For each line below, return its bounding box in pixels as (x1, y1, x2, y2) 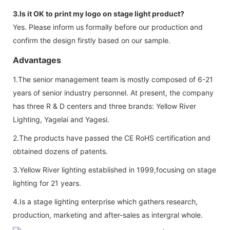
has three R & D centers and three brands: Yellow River (13, 101, 196, 110)
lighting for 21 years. (13, 178, 81, 187)
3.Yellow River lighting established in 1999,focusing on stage (13, 165, 216, 174)
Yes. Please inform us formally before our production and (13, 22, 203, 31)
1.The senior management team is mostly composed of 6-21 (13, 74, 213, 84)
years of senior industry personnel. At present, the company (13, 88, 214, 97)
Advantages (13, 54, 61, 65)
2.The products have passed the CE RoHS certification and (13, 133, 210, 142)
